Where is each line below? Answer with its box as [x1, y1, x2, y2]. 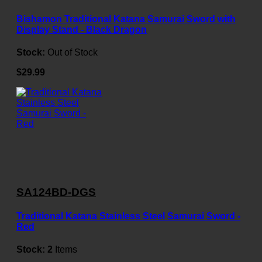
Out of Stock [47, 47, 98, 57]
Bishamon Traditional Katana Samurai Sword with [16, 13, 236, 24]
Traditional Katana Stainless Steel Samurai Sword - [16, 211, 240, 221]
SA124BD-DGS [16, 185, 96, 198]
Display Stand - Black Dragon [16, 24, 147, 35]
